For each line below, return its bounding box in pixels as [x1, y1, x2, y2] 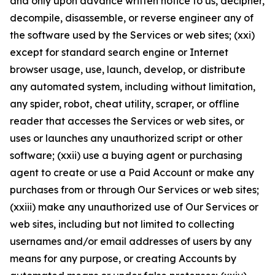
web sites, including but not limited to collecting [10, 218, 234, 230]
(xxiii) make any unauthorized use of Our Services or [10, 201, 258, 213]
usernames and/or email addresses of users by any [10, 235, 252, 247]
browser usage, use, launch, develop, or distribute [10, 63, 246, 76]
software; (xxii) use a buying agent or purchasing [10, 149, 242, 161]
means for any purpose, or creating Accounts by [10, 252, 236, 265]
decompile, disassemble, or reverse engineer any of [10, 12, 254, 24]
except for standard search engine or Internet [10, 46, 228, 58]
